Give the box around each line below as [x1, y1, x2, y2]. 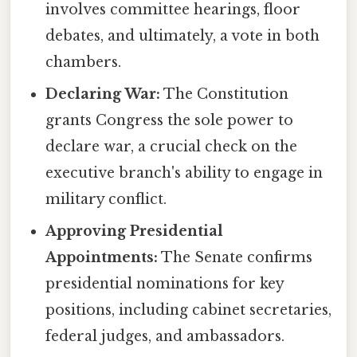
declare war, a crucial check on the [45, 138, 298, 156]
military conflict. [45, 190, 167, 209]
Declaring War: [45, 85, 161, 104]
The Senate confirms [158, 249, 313, 267]
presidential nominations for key [45, 275, 284, 293]
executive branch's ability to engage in [45, 164, 324, 182]
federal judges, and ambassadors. [45, 328, 285, 346]
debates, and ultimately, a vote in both [45, 27, 320, 45]
